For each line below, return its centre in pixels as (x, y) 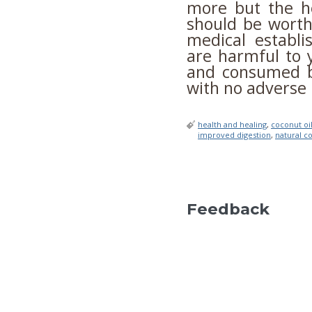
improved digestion (234, 135)
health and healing (232, 125)
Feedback (228, 209)
